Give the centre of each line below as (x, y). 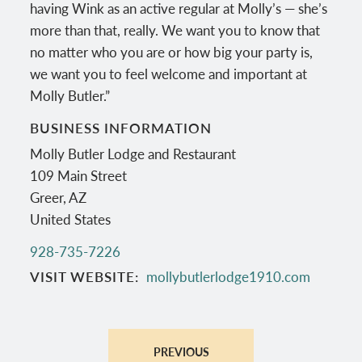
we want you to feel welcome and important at (169, 73)
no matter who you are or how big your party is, (172, 51)
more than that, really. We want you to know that (175, 29)
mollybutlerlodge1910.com (228, 276)
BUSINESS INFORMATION (121, 127)
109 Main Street (79, 176)
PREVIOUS (181, 351)
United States (71, 219)
